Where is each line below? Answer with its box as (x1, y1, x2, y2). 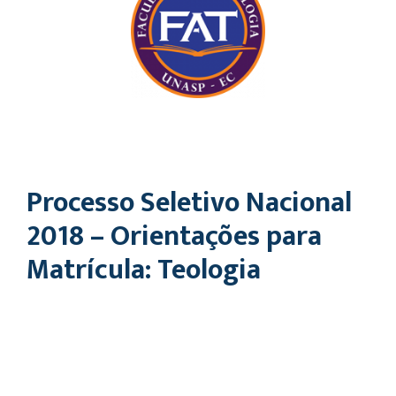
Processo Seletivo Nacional (27, 179, 352, 226)
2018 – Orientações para (27, 213, 322, 260)
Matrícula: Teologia (27, 247, 261, 293)
